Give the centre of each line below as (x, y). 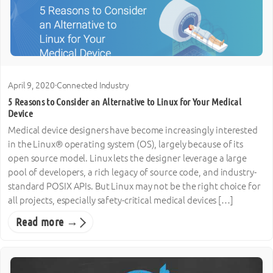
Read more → (47, 222)
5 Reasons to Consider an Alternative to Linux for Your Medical (125, 101)
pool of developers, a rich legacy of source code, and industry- (132, 172)
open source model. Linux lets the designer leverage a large (128, 158)
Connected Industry (93, 86)
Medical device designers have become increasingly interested (133, 130)
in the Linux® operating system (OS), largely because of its (126, 144)
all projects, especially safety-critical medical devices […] (121, 200)
